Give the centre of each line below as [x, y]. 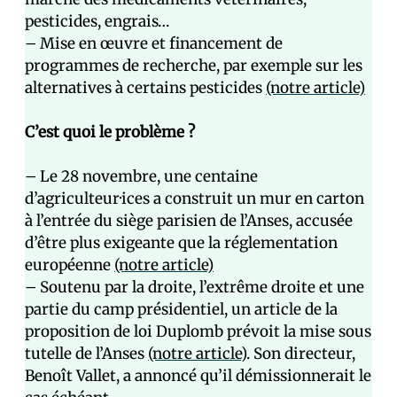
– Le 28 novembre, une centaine [141, 176]
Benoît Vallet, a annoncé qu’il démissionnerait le [198, 376]
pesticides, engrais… [97, 21]
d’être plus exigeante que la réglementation [181, 243]
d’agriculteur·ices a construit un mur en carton [195, 198]
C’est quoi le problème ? [110, 132]
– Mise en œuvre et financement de [154, 43]
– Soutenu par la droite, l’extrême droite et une [195, 287]
